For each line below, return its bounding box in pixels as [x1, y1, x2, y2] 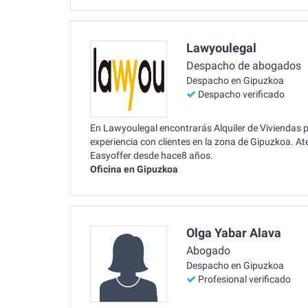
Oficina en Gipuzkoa [90, 163, 178, 175]
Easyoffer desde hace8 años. [90, 149, 213, 161]
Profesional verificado [198, 274, 291, 285]
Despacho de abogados [186, 59, 301, 73]
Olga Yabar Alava [186, 225, 281, 240]
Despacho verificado [198, 89, 285, 100]
